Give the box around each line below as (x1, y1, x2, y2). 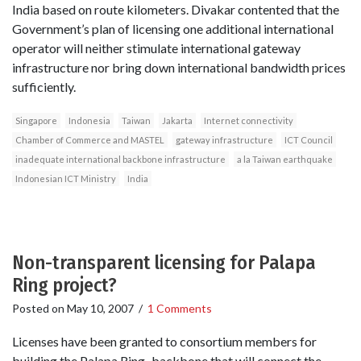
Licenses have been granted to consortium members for (12, 333, 317, 349)
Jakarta (162, 114, 193, 126)
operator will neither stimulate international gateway (12, 39, 301, 56)
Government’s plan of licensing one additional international (12, 20, 334, 36)
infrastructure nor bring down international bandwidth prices (12, 59, 346, 75)
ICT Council (284, 134, 333, 145)
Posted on (12, 301, 67, 315)
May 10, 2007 (67, 301, 134, 315)
